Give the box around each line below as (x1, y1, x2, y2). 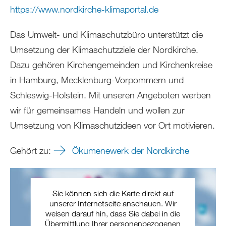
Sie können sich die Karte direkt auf (52, 189, 174, 198)
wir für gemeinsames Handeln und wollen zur (10, 104, 185, 116)
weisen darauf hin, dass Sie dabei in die (45, 209, 181, 218)
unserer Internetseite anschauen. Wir (49, 199, 177, 208)
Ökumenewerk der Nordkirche (70, 145, 189, 156)
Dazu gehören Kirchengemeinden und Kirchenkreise (10, 59, 212, 70)
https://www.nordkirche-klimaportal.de (10, 4, 158, 15)
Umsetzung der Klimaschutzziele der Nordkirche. (10, 44, 198, 55)
